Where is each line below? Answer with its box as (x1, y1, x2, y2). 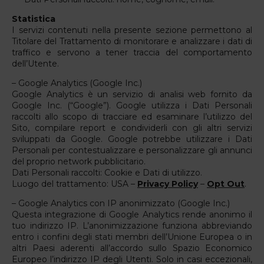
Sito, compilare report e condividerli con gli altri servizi (12, 122, 252, 133)
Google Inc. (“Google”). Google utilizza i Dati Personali (12, 100, 252, 111)
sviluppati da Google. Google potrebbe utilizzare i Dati (12, 133, 252, 144)
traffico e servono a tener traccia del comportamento (12, 47, 252, 58)
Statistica (12, 13, 55, 24)
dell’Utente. (12, 58, 59, 69)
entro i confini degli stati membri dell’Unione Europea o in (12, 231, 252, 242)
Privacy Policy (137, 178, 198, 189)
